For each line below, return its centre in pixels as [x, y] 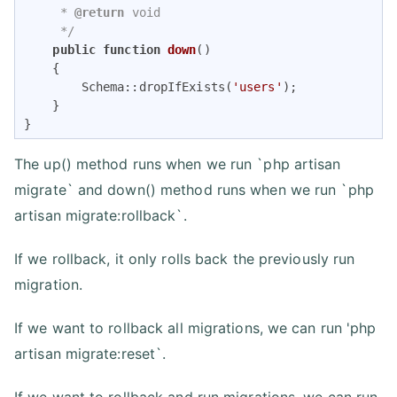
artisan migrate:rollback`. [101, 215]
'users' [257, 86]
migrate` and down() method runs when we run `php [194, 189]
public [74, 49]
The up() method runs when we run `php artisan [178, 163]
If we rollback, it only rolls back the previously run [185, 258]
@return [99, 12]
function [132, 49]
